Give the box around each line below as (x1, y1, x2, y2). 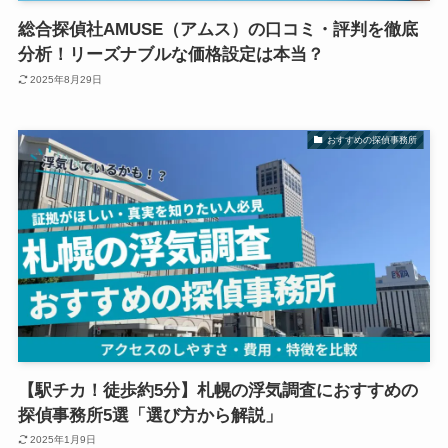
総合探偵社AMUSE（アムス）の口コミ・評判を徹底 (17, 20, 418, 40)
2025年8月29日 (30, 73, 103, 85)
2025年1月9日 (30, 434, 97, 446)
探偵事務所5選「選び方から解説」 (17, 405, 282, 425)
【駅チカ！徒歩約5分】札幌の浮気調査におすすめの (17, 380, 418, 400)
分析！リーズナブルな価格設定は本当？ (17, 45, 324, 65)
